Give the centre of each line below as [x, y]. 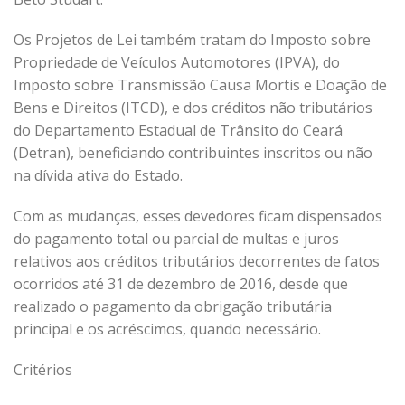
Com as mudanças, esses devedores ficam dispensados [198, 216]
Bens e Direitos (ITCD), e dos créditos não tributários [193, 108]
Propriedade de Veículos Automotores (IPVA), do [177, 62]
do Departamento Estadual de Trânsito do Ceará [178, 130]
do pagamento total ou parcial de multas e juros [176, 239]
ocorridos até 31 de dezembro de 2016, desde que [181, 284]
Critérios [43, 370]
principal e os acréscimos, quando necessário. [167, 329]
